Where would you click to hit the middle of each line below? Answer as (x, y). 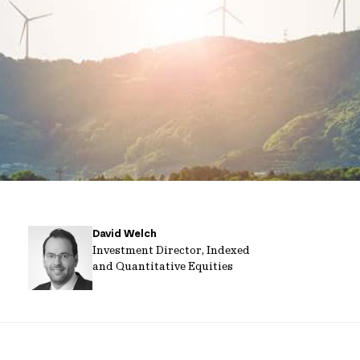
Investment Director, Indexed (171, 250)
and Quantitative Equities (162, 266)
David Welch (124, 233)
